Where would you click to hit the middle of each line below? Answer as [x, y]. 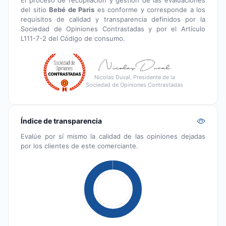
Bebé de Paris [72, 9]
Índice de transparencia [61, 121]
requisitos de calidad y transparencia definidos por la [113, 19]
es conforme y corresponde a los [150, 9]
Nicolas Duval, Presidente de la [134, 77]
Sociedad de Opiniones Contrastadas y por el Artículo [113, 29]
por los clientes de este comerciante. [79, 146]
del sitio [35, 9]
